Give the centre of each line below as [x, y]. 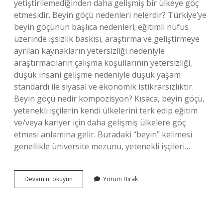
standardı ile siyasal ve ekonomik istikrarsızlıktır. [104, 87]
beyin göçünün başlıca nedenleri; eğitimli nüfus [101, 27]
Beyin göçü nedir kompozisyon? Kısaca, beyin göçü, [109, 99]
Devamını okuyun [49, 179]
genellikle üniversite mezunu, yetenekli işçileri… [102, 146]
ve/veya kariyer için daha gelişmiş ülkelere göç [100, 122]
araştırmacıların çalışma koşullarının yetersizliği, [103, 63]
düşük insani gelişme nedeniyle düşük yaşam [97, 75]
